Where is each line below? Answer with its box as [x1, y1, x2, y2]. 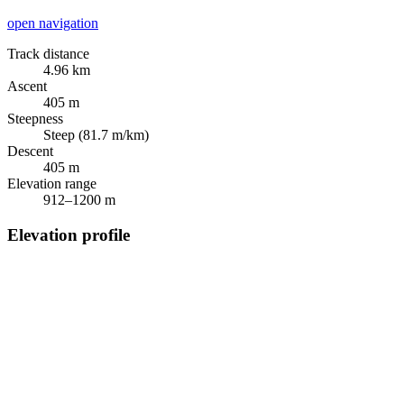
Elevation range [7, 175, 96, 191]
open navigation [7, 14, 98, 31]
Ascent [7, 78, 47, 94]
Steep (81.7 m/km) [43, 126, 149, 142]
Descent [7, 142, 53, 159]
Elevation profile [7, 225, 130, 244]
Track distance [7, 45, 89, 61]
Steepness [7, 110, 63, 126]
